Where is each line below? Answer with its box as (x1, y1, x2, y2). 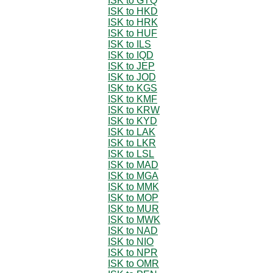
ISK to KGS (108, 82, 157, 93)
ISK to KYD (108, 115, 157, 126)
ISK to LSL (108, 148, 154, 159)
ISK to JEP (108, 60, 155, 71)
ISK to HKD (108, 5, 158, 16)
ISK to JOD (108, 71, 156, 82)
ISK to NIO (108, 236, 154, 247)
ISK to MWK (108, 214, 160, 225)
